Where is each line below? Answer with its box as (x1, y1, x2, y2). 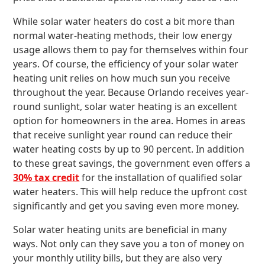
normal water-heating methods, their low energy (13, 29, 232, 42)
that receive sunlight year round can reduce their (13, 128, 233, 141)
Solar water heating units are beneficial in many (13, 223, 227, 236)
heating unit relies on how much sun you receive (13, 72, 231, 85)
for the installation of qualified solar (79, 171, 243, 184)
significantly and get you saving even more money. (13, 199, 240, 212)
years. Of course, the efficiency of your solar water (13, 57, 239, 70)
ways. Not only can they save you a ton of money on (13, 237, 245, 250)
